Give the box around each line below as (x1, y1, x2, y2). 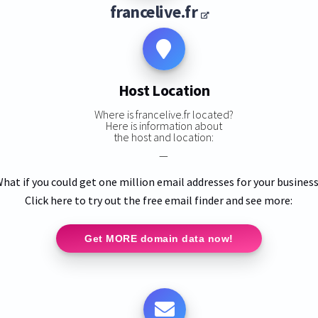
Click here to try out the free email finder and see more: (25, 192, 293, 207)
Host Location (118, 80, 210, 101)
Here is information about (105, 118, 222, 133)
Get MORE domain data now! (84, 232, 234, 244)
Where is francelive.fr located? (94, 106, 234, 121)
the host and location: (114, 129, 214, 144)
